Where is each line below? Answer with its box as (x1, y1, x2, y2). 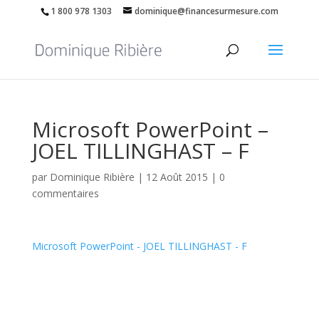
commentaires (31, 187, 99, 200)
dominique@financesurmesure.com (134, 5, 278, 17)
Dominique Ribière (49, 170, 135, 184)
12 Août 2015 (145, 170, 208, 184)
